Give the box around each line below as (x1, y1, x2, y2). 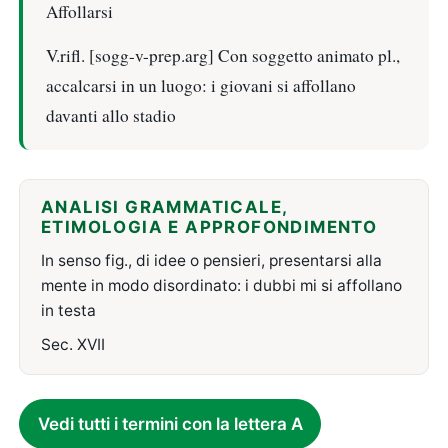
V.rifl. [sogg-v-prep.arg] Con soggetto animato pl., (45, 43, 400, 67)
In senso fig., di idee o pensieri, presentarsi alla (40, 250, 382, 270)
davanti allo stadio (45, 103, 176, 127)
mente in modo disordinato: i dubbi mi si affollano (40, 275, 402, 295)
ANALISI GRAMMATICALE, (40, 197, 288, 218)
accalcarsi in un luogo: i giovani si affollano (45, 73, 356, 97)
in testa (40, 300, 96, 320)
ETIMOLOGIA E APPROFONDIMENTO (40, 217, 378, 238)
